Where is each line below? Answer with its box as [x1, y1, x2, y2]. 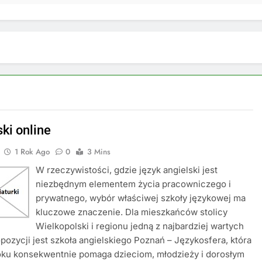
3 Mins [87, 146, 111, 157]
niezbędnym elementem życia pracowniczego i [36, 178, 232, 189]
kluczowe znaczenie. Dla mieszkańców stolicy [36, 206, 228, 218]
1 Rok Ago [15, 146, 50, 157]
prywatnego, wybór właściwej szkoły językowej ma [36, 192, 246, 204]
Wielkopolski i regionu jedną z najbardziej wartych [36, 220, 244, 232]
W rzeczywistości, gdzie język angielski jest [36, 164, 218, 175]
